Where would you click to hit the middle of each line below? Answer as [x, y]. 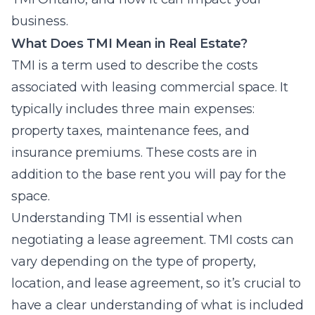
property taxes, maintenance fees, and [130, 131]
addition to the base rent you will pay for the [149, 174]
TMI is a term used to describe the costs [135, 65]
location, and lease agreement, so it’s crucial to [156, 283]
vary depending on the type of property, [134, 262]
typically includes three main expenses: [133, 109]
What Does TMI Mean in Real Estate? [129, 44]
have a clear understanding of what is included [157, 305]
